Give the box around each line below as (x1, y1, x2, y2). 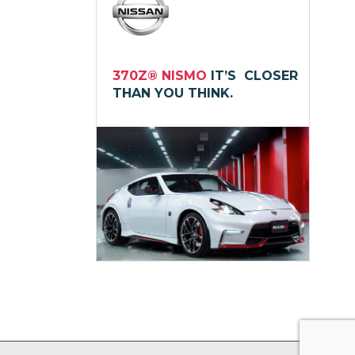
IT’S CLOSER (211, 68, 298, 84)
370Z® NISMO (113, 68, 211, 84)
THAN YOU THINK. (113, 86, 233, 101)
